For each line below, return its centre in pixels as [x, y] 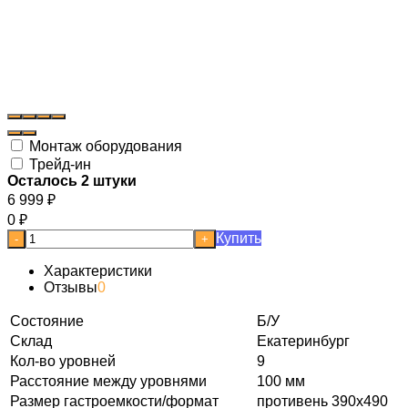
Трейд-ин [58, 164]
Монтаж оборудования [104, 146]
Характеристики [98, 270]
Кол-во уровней [63, 361]
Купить [239, 238]
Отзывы [71, 287]
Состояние [47, 321]
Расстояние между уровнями [108, 381]
